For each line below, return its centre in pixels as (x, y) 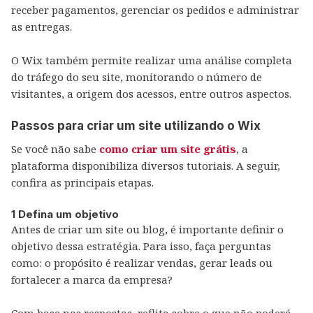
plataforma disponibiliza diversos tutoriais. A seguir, (146, 166)
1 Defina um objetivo (65, 214)
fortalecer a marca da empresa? (92, 279)
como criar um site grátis (168, 149)
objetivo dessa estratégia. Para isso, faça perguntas (141, 246)
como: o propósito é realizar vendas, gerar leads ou (142, 263)
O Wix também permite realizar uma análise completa (152, 60)
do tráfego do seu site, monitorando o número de (137, 77)
